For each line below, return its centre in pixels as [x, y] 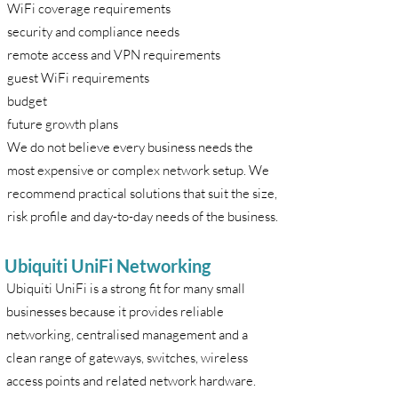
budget [27, 101]
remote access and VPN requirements [114, 55]
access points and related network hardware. [131, 381]
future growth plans [63, 124]
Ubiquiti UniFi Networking [107, 266]
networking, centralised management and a [127, 334]
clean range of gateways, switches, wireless [127, 358]
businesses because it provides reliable [115, 311]
